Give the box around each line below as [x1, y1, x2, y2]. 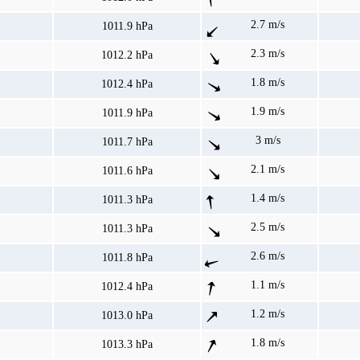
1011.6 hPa [101, 165, 153, 178]
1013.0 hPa [101, 309, 153, 322]
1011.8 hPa [101, 252, 153, 264]
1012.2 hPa [101, 49, 153, 62]
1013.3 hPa [101, 338, 153, 351]
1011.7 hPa [101, 136, 153, 149]
